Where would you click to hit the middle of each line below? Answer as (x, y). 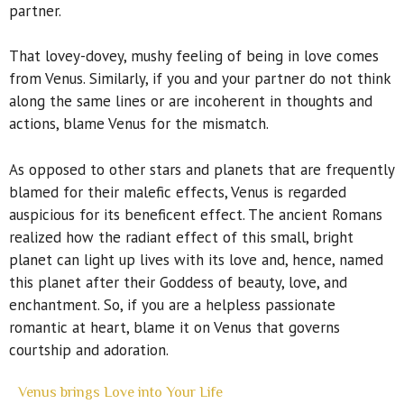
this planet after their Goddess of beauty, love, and (178, 282)
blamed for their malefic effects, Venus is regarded (178, 192)
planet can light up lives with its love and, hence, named (196, 259)
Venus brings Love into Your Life (120, 393)
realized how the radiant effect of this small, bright (181, 237)
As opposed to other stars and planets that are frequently (202, 169)
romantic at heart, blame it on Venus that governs (174, 327)
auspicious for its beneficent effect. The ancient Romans (196, 214)
